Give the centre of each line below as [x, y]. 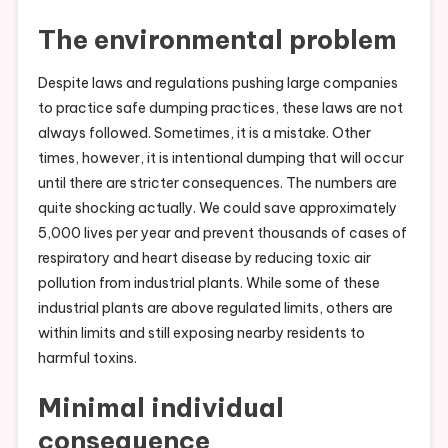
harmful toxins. [87, 358]
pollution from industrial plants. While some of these [208, 283]
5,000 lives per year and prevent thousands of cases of [222, 233]
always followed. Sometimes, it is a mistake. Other [204, 133]
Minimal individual [160, 408]
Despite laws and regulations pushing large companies [217, 83]
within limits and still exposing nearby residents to [201, 333]
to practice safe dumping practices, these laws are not [220, 108]
